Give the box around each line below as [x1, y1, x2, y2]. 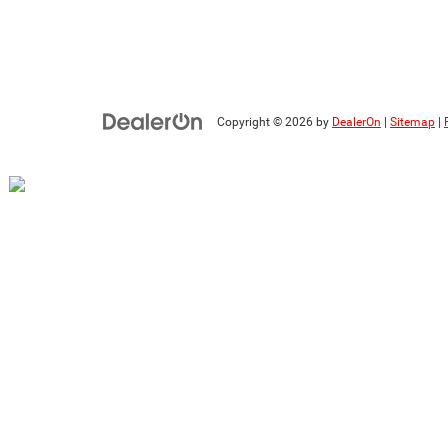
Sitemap [390, 114, 435, 129]
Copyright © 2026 [217, 114, 316, 129]
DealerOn [332, 114, 381, 129]
